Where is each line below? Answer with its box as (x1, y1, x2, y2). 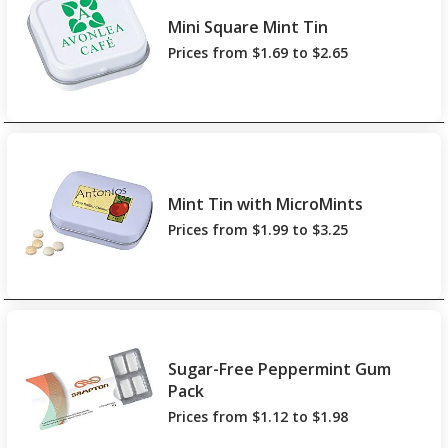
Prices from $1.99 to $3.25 (168, 219, 349, 239)
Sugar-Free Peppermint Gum (168, 358, 392, 381)
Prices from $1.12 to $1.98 (168, 407, 349, 427)
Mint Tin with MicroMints (168, 192, 364, 215)
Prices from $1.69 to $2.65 (168, 42, 349, 62)
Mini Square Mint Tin (168, 15, 329, 38)
